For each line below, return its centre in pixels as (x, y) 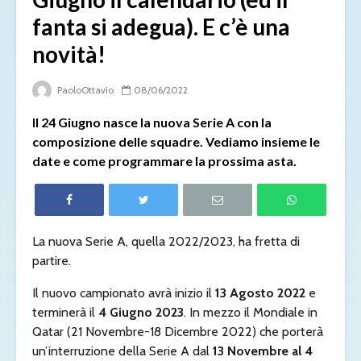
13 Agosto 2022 (262, 293)
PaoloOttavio (84, 89)
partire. (52, 260)
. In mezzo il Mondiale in (251, 312)
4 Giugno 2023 (141, 312)
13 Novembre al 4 (263, 351)
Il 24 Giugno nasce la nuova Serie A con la (152, 122)
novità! (69, 54)
